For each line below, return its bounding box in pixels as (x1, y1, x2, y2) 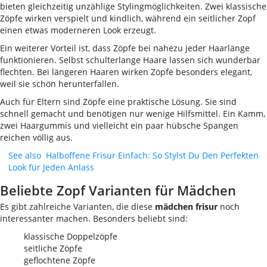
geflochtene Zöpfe (24, 254, 95, 266)
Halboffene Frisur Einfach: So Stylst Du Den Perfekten (46, 150, 259, 161)
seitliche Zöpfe (24, 243, 82, 254)
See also (8, 150, 41, 161)
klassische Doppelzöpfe (24, 231, 117, 242)
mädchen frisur (155, 201, 218, 212)
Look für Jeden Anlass (8, 162, 94, 173)
